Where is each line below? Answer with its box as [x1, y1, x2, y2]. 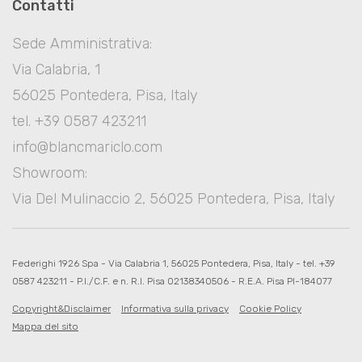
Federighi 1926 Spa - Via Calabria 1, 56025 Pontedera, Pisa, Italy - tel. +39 [12, 257, 335, 269]
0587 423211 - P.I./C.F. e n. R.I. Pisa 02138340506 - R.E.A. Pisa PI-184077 [12, 275, 332, 287]
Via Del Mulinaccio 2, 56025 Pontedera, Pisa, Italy [12, 189, 335, 208]
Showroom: [12, 163, 87, 182]
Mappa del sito [12, 320, 78, 332]
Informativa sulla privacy [121, 302, 229, 314]
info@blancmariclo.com [12, 137, 162, 156]
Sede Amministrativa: [12, 34, 152, 53]
